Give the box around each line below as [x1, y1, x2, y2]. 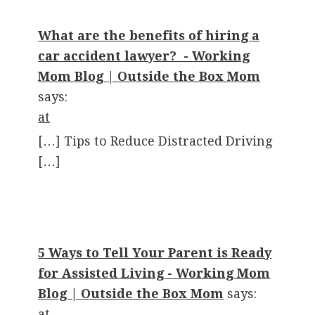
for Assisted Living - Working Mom [38, 266, 271, 281]
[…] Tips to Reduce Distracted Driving [38, 134, 273, 149]
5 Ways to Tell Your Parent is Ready [38, 245, 272, 261]
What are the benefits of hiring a [38, 28, 260, 44]
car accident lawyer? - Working [38, 49, 250, 64]
